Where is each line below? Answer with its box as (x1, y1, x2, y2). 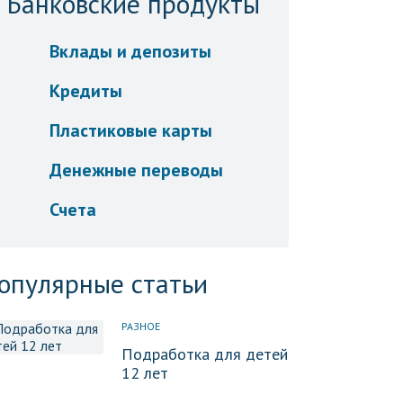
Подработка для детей (121, 344, 288, 364)
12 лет (121, 363, 168, 383)
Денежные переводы (49, 158, 224, 182)
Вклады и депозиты (49, 40, 212, 63)
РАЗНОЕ (121, 319, 160, 333)
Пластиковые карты (49, 119, 213, 142)
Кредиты (49, 79, 123, 103)
